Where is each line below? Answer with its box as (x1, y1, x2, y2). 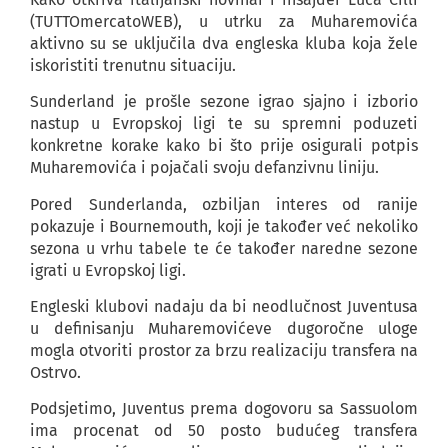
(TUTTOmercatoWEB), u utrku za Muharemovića (30, 11, 418, 31)
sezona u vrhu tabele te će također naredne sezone (30, 238, 418, 258)
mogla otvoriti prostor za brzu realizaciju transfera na (30, 340, 418, 360)
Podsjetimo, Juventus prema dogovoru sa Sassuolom (30, 399, 418, 419)
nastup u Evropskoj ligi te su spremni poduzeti (30, 114, 418, 134)
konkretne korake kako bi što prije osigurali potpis (30, 136, 418, 156)
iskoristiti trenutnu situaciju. (30, 55, 236, 75)
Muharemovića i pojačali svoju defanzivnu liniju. (30, 158, 379, 178)
